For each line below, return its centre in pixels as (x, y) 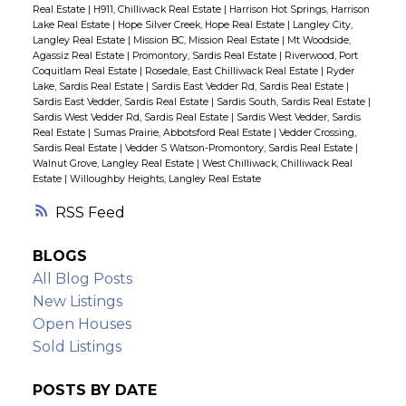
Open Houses (82, 324)
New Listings (77, 302)
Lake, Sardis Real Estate (89, 86)
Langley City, (322, 24)
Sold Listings (77, 347)
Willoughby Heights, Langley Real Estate (165, 179)
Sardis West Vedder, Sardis (298, 117)
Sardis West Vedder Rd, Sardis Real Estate (131, 117)
